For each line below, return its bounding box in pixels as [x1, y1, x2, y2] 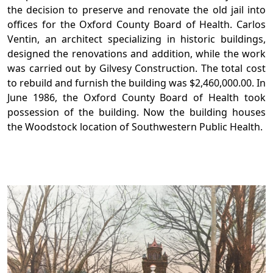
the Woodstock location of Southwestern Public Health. [7, 120, 263, 134]
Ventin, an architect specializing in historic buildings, [7, 32, 266, 46]
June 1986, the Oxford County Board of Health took [7, 91, 266, 105]
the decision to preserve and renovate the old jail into [7, 3, 266, 17]
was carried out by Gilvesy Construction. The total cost [7, 62, 266, 76]
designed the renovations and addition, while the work [7, 47, 266, 61]
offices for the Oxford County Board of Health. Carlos [7, 18, 266, 32]
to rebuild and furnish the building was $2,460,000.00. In [7, 76, 266, 90]
